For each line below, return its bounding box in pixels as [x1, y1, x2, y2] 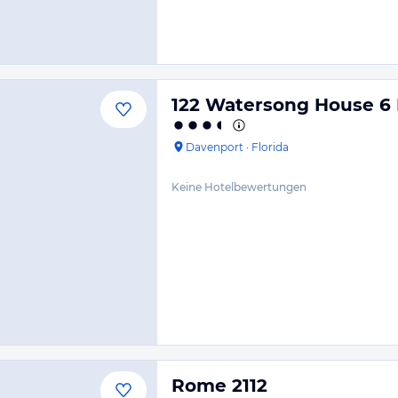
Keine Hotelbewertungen [171, 180, 306, 194]
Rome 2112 [171, 375, 267, 396]
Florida [251, 140, 289, 154]
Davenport [186, 140, 243, 154]
